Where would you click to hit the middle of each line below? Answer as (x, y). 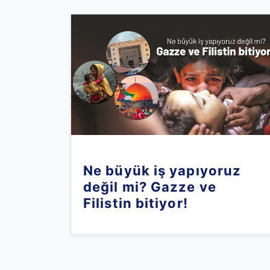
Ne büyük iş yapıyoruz (162, 171)
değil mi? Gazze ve (150, 187)
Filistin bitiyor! (136, 203)
